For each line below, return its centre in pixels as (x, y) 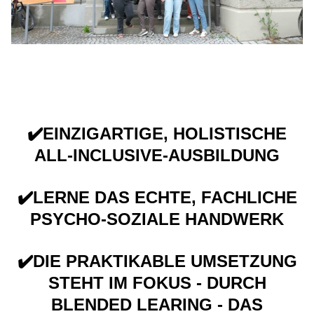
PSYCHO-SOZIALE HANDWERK (157, 219)
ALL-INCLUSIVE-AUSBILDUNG (157, 156)
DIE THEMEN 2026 (89, 89)
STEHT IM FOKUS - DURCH (157, 282)
